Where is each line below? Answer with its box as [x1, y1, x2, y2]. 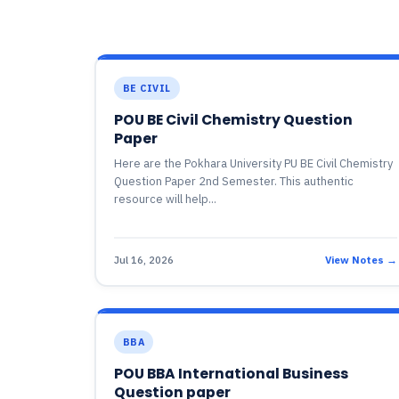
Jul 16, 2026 [113, 252, 174, 266]
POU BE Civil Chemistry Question [113, 110, 353, 129]
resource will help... [113, 191, 216, 207]
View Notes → [324, 252, 397, 266]
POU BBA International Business [113, 364, 348, 383]
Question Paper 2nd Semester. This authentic [113, 174, 354, 189]
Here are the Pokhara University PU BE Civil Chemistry [113, 156, 393, 171]
